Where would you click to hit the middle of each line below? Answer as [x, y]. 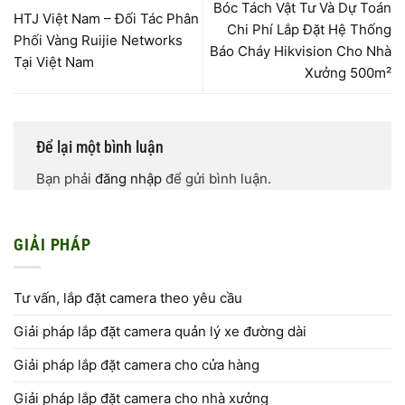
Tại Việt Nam [54, 61]
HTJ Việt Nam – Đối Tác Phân [106, 18]
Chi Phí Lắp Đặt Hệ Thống [309, 29]
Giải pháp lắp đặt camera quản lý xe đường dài [160, 331]
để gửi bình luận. [217, 179]
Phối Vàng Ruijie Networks [98, 40]
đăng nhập [128, 179]
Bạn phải [66, 179]
